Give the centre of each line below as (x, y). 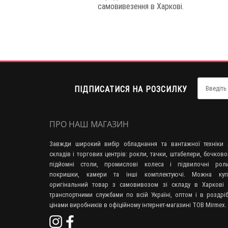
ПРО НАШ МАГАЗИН (89, 124)
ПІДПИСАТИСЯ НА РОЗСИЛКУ (131, 89)
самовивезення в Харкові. (141, 6)
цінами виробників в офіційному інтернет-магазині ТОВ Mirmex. (138, 205)
